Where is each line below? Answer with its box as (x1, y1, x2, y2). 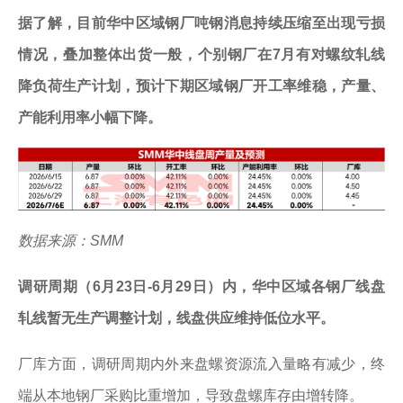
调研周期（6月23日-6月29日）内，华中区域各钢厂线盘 (18, 279, 385, 295)
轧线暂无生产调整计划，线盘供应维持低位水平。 (18, 310, 335, 327)
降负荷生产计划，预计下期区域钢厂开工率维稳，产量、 (18, 77, 385, 94)
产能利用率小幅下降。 (18, 109, 162, 125)
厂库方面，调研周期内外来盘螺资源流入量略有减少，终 (18, 356, 385, 372)
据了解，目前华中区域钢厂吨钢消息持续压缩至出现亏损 (18, 14, 385, 31)
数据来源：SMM (18, 233, 123, 249)
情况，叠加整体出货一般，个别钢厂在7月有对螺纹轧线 (18, 46, 385, 62)
